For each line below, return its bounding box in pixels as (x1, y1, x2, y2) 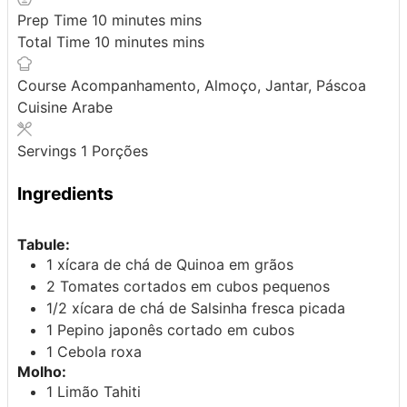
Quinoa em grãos (176, 254, 293, 273)
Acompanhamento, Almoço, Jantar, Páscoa (71, 76, 366, 95)
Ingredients (17, 183, 114, 205)
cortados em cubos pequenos (124, 276, 330, 295)
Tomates (60, 276, 119, 295)
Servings (17, 142, 81, 161)
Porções (92, 142, 148, 161)
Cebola (57, 342, 111, 361)
